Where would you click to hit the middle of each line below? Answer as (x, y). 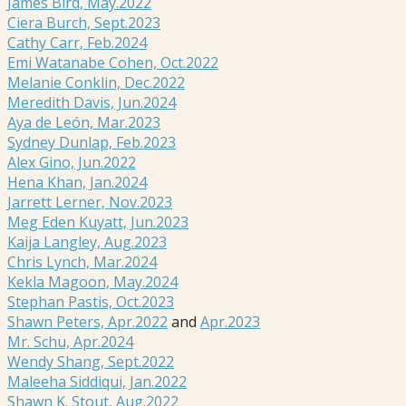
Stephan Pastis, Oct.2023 (91, 302)
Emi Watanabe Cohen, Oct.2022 (113, 63)
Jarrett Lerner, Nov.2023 (90, 203)
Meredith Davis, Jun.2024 (92, 103)
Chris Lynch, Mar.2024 (82, 262)
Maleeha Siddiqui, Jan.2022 (97, 382)
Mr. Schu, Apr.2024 (70, 342)
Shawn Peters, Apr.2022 (87, 322)
